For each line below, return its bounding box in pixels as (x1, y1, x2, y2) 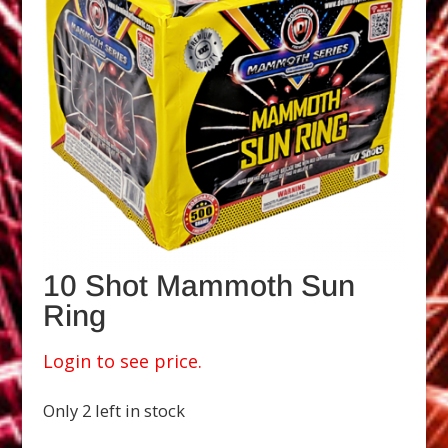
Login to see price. (42, 348, 202, 373)
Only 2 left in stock (42, 398, 185, 422)
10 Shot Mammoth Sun (42, 268, 355, 302)
